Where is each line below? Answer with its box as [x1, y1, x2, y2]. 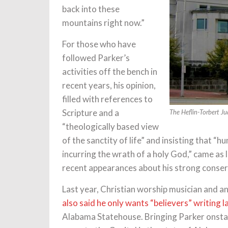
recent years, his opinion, [62, 80, 156, 91]
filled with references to [62, 94, 153, 104]
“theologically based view [62, 121, 159, 132]
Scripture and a [62, 107, 119, 118]
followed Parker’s [62, 52, 130, 63]
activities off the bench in [62, 66, 157, 77]
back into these [62, 4, 120, 14]
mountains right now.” [62, 17, 145, 28]
